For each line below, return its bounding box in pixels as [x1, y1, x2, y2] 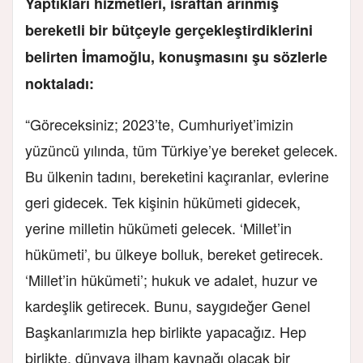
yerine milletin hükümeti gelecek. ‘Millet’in [25, 216, 292, 238]
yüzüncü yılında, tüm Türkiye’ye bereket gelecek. [25, 139, 338, 160]
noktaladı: [25, 72, 94, 94]
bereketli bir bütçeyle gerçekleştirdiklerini [25, 19, 313, 41]
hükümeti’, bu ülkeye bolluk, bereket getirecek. [25, 242, 323, 264]
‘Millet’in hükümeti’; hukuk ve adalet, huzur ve [25, 268, 318, 290]
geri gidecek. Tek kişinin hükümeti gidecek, [25, 190, 301, 212]
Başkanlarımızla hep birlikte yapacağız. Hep [25, 320, 306, 342]
